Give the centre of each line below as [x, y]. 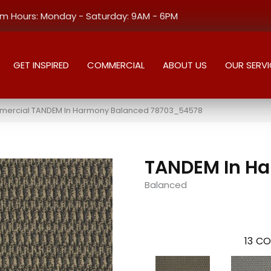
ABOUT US [184, 65]
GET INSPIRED [41, 65]
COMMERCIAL [116, 65]
